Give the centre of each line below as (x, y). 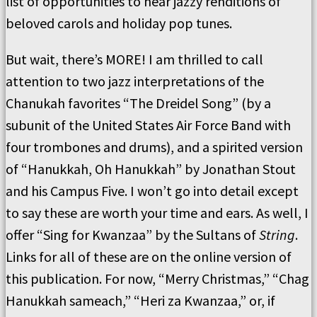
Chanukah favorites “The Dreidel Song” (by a (138, 103)
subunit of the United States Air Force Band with (148, 125)
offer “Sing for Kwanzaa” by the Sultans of (131, 235)
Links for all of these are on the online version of (149, 257)
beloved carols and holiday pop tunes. (119, 23)
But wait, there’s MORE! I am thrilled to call (134, 59)
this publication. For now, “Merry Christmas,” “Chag (157, 278)
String (276, 235)
